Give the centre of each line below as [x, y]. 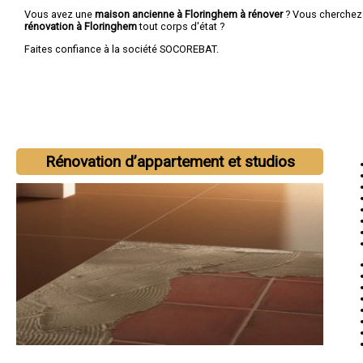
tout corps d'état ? [182, 26]
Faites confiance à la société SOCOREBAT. [122, 49]
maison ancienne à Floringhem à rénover [189, 14]
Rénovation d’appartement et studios [170, 162]
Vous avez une [60, 14]
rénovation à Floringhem [82, 26]
